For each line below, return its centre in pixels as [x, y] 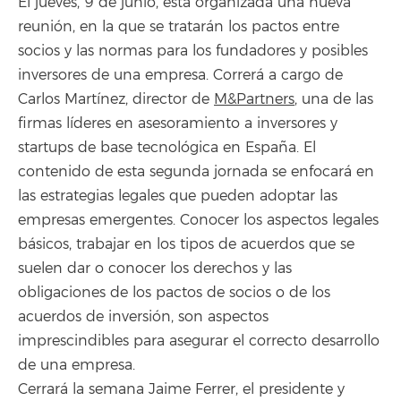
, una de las [334, 99]
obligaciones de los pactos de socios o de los [174, 292]
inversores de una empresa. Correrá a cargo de [180, 75]
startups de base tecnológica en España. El [167, 147]
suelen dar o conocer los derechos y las [155, 268]
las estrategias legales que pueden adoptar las [178, 196]
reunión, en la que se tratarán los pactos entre [179, 26]
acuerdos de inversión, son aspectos [143, 316]
